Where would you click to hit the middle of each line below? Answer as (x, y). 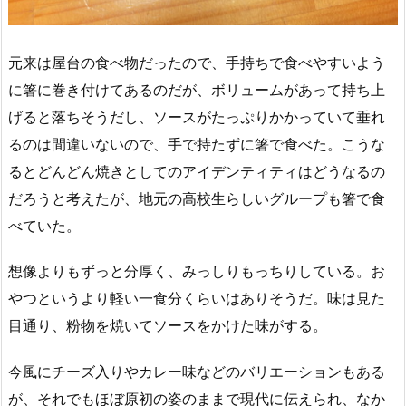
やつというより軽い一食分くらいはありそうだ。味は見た (197, 299)
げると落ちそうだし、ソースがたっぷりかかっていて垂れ (197, 116)
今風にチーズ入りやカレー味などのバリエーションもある (197, 372)
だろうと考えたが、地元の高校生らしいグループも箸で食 (197, 198)
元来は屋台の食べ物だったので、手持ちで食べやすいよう (197, 62)
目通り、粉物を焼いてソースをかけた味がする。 (168, 326)
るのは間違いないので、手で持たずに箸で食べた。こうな (197, 144)
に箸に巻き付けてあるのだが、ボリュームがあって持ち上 (197, 89)
